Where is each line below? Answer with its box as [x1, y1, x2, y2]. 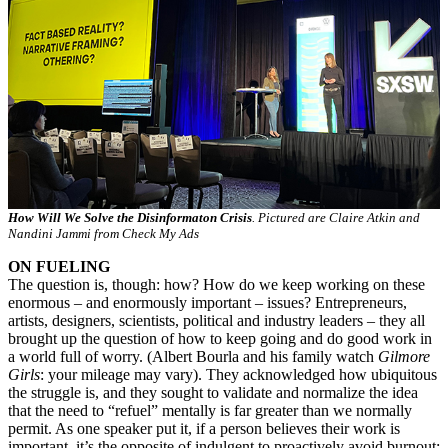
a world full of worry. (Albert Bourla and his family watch [8, 347, 378, 365]
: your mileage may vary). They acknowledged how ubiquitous [40, 365, 437, 383]
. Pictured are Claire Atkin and [252, 209, 420, 225]
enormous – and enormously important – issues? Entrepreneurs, [8, 293, 407, 311]
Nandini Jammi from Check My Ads [8, 225, 199, 241]
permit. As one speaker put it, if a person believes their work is [8, 419, 400, 437]
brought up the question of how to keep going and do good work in [8, 329, 432, 347]
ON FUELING [8, 257, 110, 275]
